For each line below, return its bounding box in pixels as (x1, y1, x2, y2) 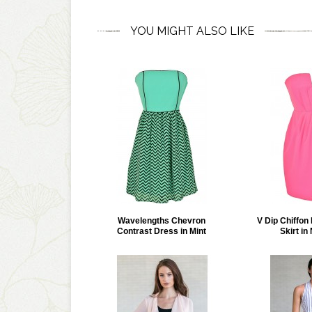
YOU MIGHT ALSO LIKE (130, 24, 254, 38)
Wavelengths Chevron (118, 216, 205, 226)
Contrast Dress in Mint (117, 226, 206, 236)
